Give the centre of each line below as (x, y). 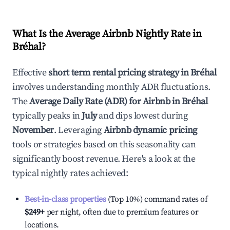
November (33, 130)
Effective (30, 73)
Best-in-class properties (65, 199)
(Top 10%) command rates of (157, 199)
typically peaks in (46, 116)
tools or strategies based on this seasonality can (104, 145)
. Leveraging (78, 130)
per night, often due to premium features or (122, 212)
